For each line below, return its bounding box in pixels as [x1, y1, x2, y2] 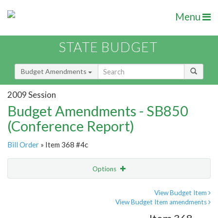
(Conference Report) [7, 117, 134, 135]
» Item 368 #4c [39, 140, 88, 149]
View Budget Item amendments [115, 198, 208, 206]
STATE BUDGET [59, 39, 158, 55]
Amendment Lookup [10, 205, 72, 214]
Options [92, 165, 118, 173]
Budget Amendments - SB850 [7, 102, 188, 120]
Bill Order [7, 140, 39, 149]
